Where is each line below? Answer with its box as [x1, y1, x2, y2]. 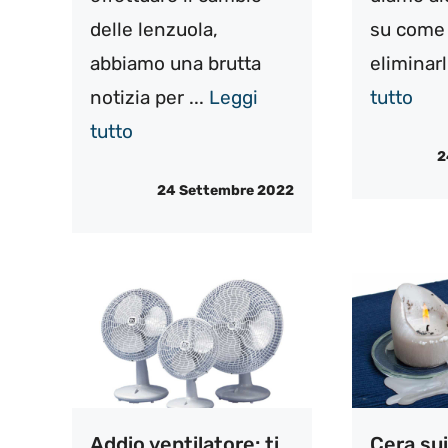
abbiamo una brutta [90, 52, 261, 76]
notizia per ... [90, 86, 209, 110]
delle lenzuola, [90, 18, 218, 42]
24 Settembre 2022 [156, 181, 294, 199]
